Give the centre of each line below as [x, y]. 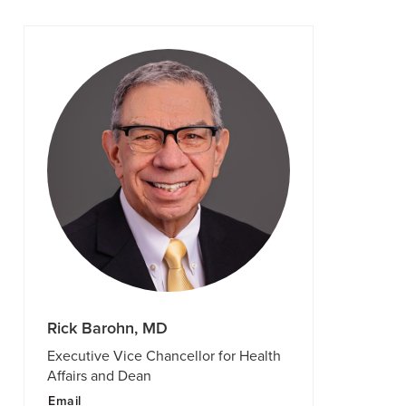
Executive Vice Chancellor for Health [164, 356]
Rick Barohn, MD [107, 328]
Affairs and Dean [99, 376]
